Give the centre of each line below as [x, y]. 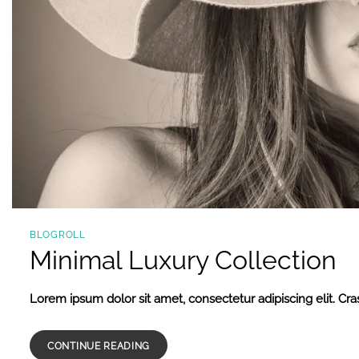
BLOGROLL [58, 235]
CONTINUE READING [99, 347]
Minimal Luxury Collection [183, 260]
